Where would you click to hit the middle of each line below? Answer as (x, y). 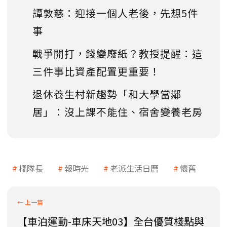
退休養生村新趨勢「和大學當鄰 (107, 94)
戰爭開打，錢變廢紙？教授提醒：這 (118, 53)
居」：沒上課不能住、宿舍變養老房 (118, 111)
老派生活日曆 (134, 168)
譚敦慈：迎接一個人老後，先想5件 (115, 13)
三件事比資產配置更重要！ (96, 71)
